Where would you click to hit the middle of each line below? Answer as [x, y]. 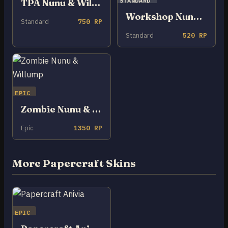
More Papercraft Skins [74, 163]
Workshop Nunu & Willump [198, 16]
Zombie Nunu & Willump [96, 109]
